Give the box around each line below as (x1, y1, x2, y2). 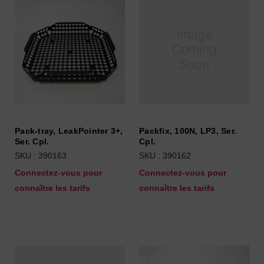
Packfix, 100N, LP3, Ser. (139, 126, 236, 136)
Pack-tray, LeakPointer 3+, (15, 126, 123, 136)
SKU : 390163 (15, 151, 67, 160)
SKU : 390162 (139, 151, 191, 160)
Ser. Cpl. (15, 137, 49, 146)
